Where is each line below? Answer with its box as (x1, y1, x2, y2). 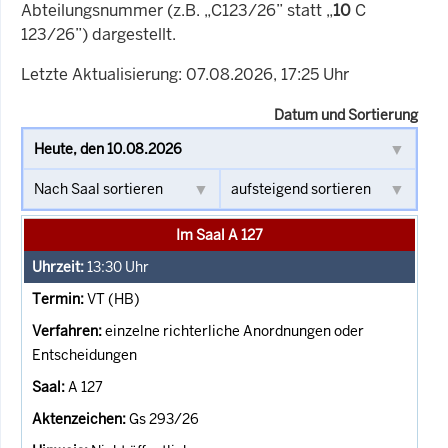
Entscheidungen (32, 345, 137, 364)
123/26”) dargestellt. (21, 23, 176, 45)
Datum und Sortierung (274, 105, 418, 124)
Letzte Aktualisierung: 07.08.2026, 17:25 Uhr (21, 63, 349, 85)
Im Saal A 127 (176, 225, 263, 244)
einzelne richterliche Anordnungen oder (105, 321, 364, 340)
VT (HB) (87, 289, 140, 308)
